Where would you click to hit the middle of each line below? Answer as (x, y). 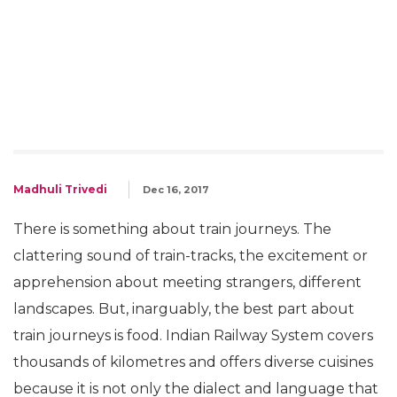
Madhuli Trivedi (60, 189)
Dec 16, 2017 (176, 190)
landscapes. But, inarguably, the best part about (184, 309)
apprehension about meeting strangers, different (187, 282)
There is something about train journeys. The (172, 229)
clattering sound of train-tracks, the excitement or (191, 256)
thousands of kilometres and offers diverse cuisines (193, 362)
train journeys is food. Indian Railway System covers (193, 335)
